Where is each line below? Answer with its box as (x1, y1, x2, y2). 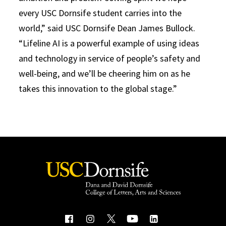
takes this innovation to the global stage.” (19, 82, 178, 94)
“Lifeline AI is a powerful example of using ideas (19, 37, 200, 49)
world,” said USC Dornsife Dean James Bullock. (19, 22, 196, 34)
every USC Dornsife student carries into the (19, 7, 182, 19)
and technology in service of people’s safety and (19, 52, 201, 64)
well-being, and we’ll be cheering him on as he (19, 67, 191, 79)
